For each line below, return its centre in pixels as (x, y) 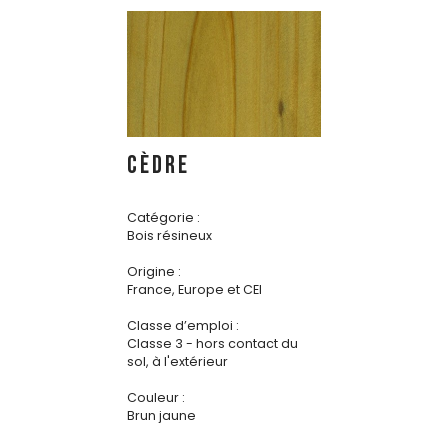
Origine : (154, 272)
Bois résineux (169, 236)
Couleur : (156, 398)
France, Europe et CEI (194, 290)
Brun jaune (161, 416)
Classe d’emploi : (183, 326)
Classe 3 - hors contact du (212, 344)
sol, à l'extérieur (177, 362)
